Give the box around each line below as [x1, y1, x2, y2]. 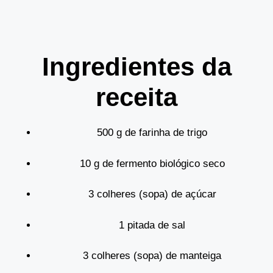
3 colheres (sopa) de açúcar [88, 188, 216, 200]
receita [96, 83, 177, 112]
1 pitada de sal [119, 219, 185, 231]
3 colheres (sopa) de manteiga [83, 250, 221, 261]
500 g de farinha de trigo [97, 127, 207, 138]
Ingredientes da [41, 52, 232, 81]
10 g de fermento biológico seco [79, 157, 225, 169]
